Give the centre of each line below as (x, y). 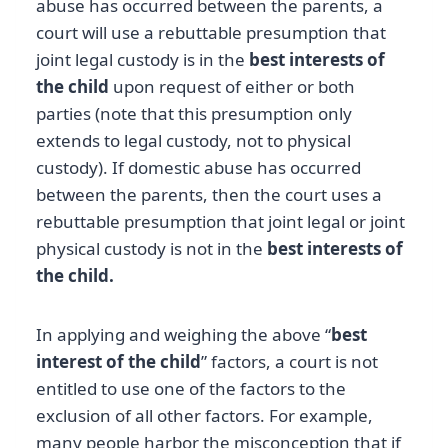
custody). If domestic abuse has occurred (198, 168)
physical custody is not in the (151, 249)
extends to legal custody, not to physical (193, 141)
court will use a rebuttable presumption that (211, 33)
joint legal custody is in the (142, 60)
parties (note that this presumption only (194, 114)
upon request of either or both (232, 87)
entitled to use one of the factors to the (191, 389)
